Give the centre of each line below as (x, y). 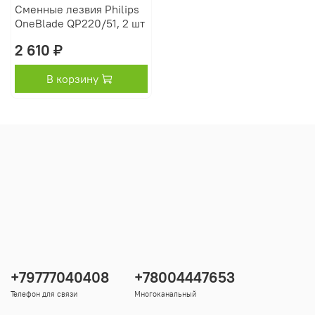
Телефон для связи (44, 294)
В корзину (72, 78)
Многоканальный (165, 294)
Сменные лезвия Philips (77, 9)
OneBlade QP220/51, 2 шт (79, 23)
